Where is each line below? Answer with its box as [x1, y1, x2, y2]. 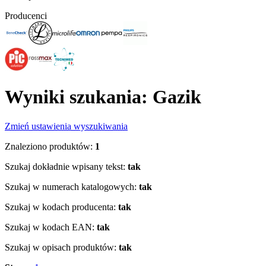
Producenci [5, 11, 47, 21]
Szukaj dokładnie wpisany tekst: [5, 161, 125, 172]
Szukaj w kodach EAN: [5, 221, 94, 232]
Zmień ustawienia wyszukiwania [5, 121, 128, 131]
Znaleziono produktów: [5, 141, 93, 151]
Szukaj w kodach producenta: [5, 201, 116, 212]
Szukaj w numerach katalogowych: [5, 181, 137, 192]
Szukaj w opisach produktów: [5, 242, 116, 252]
